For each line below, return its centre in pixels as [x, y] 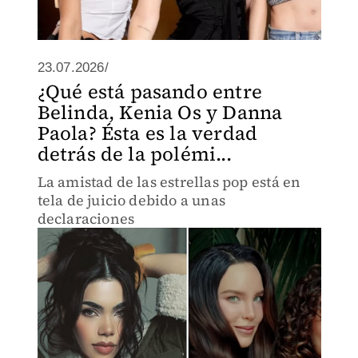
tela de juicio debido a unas [131, 200]
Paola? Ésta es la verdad [147, 133]
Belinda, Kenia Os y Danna [160, 112]
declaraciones [86, 219]
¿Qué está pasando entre [150, 91]
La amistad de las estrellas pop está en [169, 182]
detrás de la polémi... [134, 154]
